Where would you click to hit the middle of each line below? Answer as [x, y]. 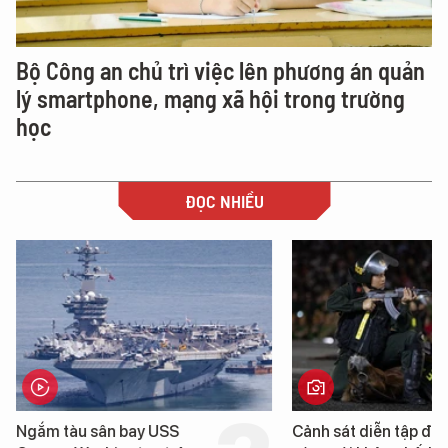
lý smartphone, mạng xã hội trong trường [210, 99]
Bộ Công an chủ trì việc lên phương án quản [220, 71]
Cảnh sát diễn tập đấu [145, 431]
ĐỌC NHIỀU [224, 201]
